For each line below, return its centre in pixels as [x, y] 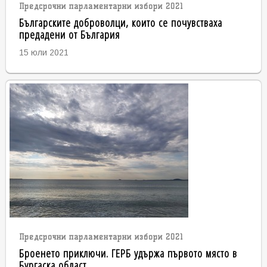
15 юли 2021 [44, 52]
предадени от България [69, 34]
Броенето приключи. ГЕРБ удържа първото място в [128, 253]
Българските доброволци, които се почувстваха [120, 22]
